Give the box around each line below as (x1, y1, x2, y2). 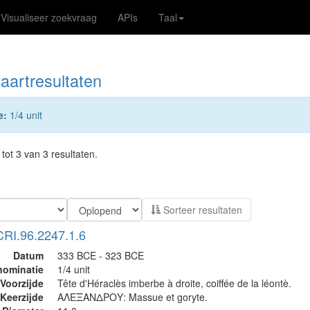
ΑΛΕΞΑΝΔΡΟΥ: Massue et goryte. (57, 290, 208, 304)
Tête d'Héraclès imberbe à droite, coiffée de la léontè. (57, 276, 291, 290)
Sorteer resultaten (161, 203, 242, 217)
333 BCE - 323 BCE (57, 248, 144, 262)
